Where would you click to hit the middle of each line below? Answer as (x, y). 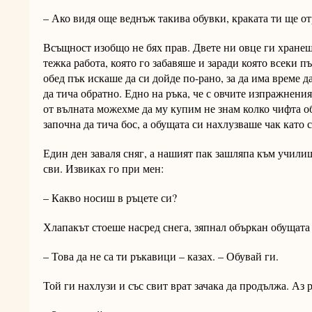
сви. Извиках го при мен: (103, 169)
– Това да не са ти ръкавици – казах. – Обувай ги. (161, 256)
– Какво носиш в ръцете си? (110, 198)
